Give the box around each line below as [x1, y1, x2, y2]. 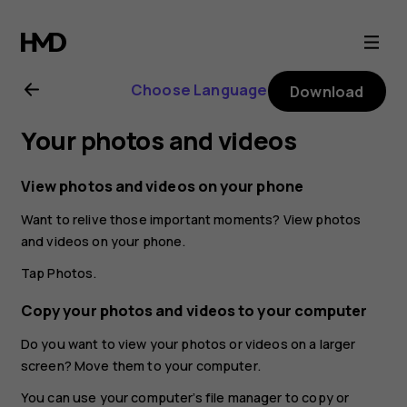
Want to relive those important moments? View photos [20, 210, 362, 228]
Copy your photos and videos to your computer [20, 301, 368, 322]
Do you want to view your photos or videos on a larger [20, 335, 356, 353]
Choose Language [130, 79, 268, 100]
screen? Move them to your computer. [20, 357, 261, 375]
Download [290, 81, 364, 102]
